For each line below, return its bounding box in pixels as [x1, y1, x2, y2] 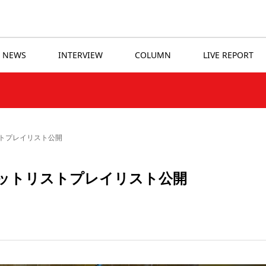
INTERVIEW [58, 49, 103, 61]
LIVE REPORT [203, 49, 254, 61]
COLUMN [135, 49, 171, 61]
